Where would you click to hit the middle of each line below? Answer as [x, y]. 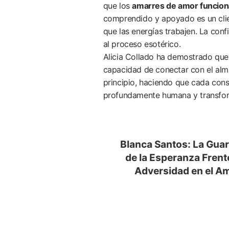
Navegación [138, 135]
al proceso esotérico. [142, 44]
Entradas [129, 172]
